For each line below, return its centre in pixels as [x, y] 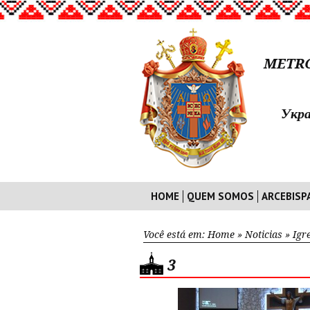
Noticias [264, 235]
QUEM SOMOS [220, 196]
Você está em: [175, 235]
